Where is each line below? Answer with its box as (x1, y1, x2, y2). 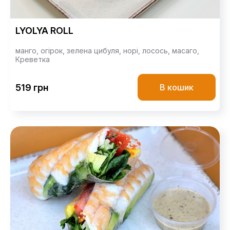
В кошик (160, 82, 194, 93)
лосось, (142, 46, 172, 55)
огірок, (41, 46, 67, 55)
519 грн (15, 82, 48, 93)
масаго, (172, 46, 199, 55)
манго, (15, 46, 41, 55)
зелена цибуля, (67, 46, 123, 55)
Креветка (15, 55, 50, 64)
